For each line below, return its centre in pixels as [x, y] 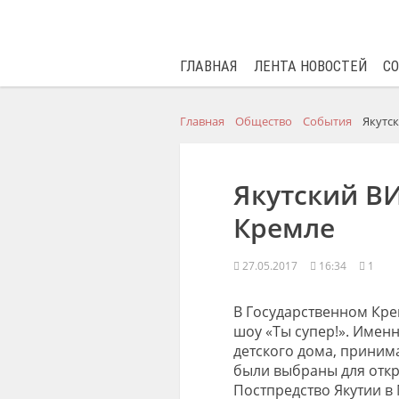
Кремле [284, 228]
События [327, 121]
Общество [263, 121]
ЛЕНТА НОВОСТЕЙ [310, 66]
